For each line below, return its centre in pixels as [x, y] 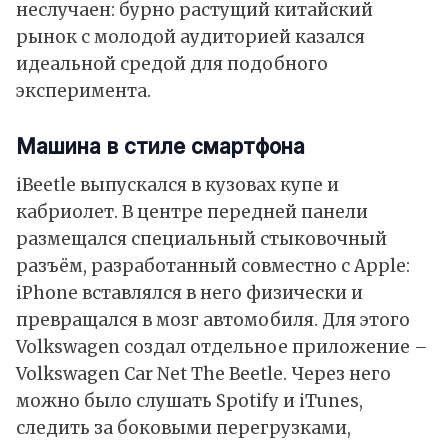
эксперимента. [83, 90]
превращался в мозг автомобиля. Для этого [213, 319]
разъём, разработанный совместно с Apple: [213, 265]
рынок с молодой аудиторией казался [190, 36]
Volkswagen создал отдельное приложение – [222, 346]
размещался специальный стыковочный [201, 238]
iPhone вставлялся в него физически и [189, 292]
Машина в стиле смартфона [160, 146]
